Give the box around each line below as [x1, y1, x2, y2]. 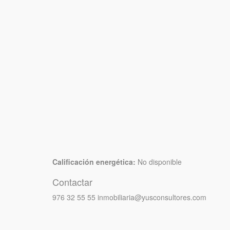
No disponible [136, 157, 182, 167]
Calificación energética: [52, 157, 136, 167]
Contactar [52, 175, 92, 189]
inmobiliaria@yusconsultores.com [98, 192, 206, 203]
